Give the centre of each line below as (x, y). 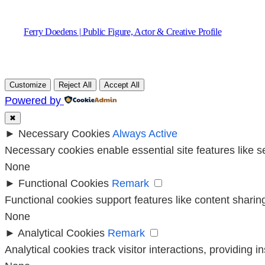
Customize (28, 85)
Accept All (122, 85)
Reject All (75, 85)
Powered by (33, 101)
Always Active (145, 134)
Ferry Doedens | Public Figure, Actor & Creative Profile (123, 32)
